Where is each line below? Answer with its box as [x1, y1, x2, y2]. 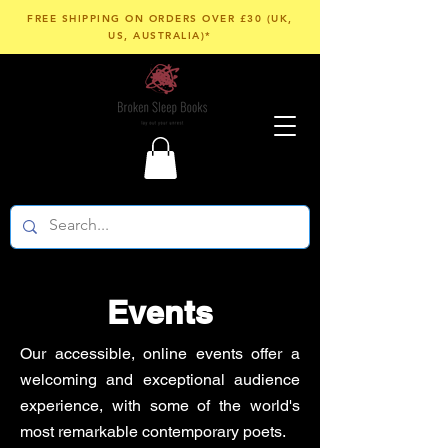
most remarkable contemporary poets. [20, 421, 286, 441]
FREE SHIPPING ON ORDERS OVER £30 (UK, [27, 12, 293, 25]
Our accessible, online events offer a [20, 343, 300, 363]
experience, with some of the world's [20, 395, 300, 415]
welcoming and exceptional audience [20, 369, 300, 389]
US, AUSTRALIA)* [108, 29, 212, 42]
